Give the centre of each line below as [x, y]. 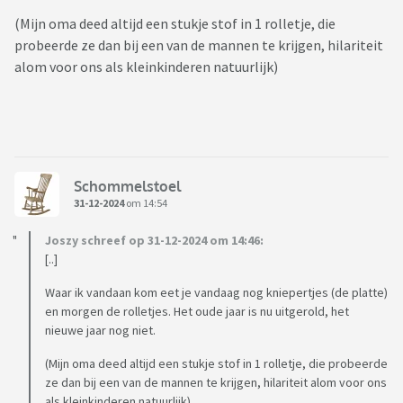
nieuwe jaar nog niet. [100, 331]
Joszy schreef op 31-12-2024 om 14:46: [154, 241]
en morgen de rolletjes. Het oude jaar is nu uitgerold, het [197, 312]
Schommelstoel [127, 186]
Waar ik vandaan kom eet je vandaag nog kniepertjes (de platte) [216, 293]
